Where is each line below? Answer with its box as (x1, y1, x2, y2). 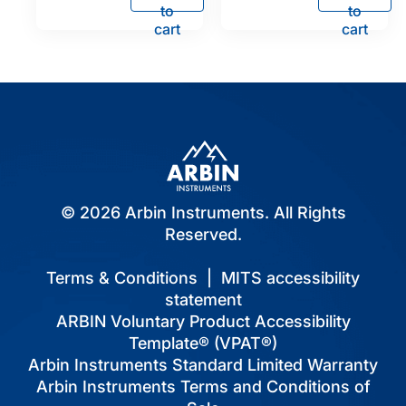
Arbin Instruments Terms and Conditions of (35, 376, 371, 396)
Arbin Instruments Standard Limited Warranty (28, 354, 378, 374)
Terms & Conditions (46, 267, 198, 287)
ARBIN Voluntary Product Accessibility (55, 311, 351, 331)
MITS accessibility (221, 267, 360, 287)
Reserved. (164, 224, 242, 244)
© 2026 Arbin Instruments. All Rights (60, 202, 346, 222)
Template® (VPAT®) (129, 333, 277, 353)
